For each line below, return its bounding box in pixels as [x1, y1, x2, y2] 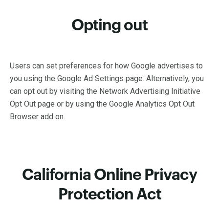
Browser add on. [10, 112, 65, 121]
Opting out [71, 18, 148, 33]
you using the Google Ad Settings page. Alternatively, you [10, 74, 204, 83]
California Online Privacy [22, 167, 197, 183]
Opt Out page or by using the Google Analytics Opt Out [10, 99, 195, 109]
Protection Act [58, 187, 161, 202]
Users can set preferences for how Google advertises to [10, 61, 203, 70]
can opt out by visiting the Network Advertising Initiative [10, 87, 200, 96]
